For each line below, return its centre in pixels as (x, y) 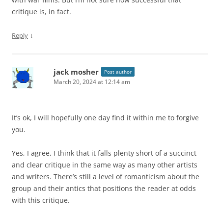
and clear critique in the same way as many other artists (105, 165)
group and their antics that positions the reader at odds (104, 189)
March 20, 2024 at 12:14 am (92, 82)
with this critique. (41, 200)
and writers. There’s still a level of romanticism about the (106, 177)
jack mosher (76, 72)
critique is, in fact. (41, 12)
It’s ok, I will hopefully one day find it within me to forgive (105, 118)
